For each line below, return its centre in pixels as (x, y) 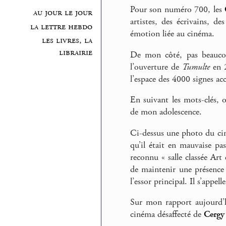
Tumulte (196, 67)
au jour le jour (63, 13)
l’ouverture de (156, 67)
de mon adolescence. (166, 112)
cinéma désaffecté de (167, 215)
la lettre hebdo (62, 26)
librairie (76, 53)
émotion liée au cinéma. (172, 34)
